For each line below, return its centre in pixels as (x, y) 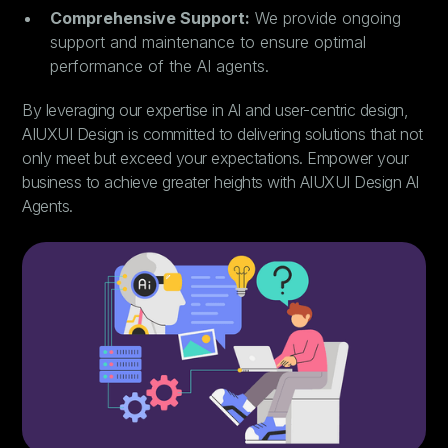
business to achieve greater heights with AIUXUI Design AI (220, 182)
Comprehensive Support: (150, 18)
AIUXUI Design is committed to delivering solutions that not (222, 134)
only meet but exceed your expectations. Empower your (215, 158)
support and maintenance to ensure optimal (208, 42)
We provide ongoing (326, 18)
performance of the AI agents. (160, 66)
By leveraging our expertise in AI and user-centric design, (215, 110)
